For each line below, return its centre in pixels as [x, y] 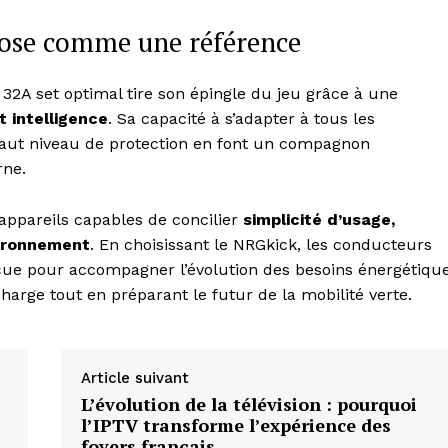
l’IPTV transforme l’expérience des [235, 425]
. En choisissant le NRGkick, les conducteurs [261, 245]
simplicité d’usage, [319, 220]
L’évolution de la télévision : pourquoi [248, 404]
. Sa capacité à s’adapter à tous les [241, 119]
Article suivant [134, 378]
